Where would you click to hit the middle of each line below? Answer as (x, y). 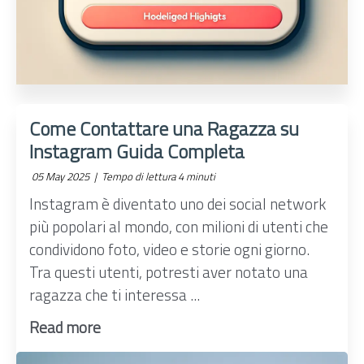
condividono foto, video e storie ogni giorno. (170, 249)
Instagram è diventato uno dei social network (178, 204)
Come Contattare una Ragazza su (165, 129)
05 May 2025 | (65, 177)
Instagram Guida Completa (137, 152)
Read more (65, 327)
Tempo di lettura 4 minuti (158, 177)
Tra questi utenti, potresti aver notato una (169, 272)
